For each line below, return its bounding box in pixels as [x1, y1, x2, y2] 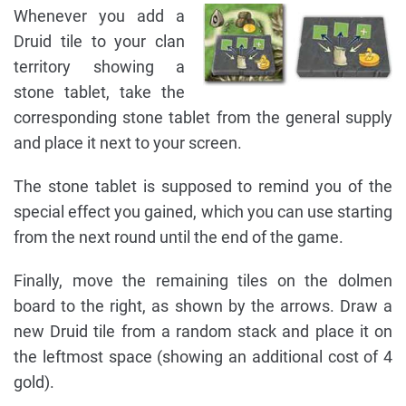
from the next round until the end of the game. [14, 227, 343, 247]
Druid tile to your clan [14, 32, 185, 52]
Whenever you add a [14, 6, 185, 26]
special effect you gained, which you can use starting [14, 202, 392, 222]
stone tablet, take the [14, 82, 185, 102]
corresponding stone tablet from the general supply [14, 108, 392, 128]
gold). [14, 372, 54, 392]
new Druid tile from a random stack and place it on [14, 322, 392, 342]
